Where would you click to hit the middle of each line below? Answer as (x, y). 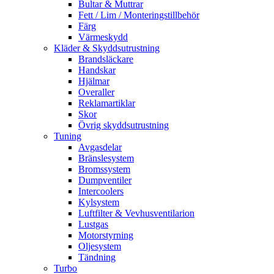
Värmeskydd (103, 37)
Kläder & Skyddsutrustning (107, 48)
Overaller (96, 92)
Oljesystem (100, 246)
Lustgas (93, 224)
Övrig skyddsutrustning (124, 125)
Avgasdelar (100, 147)
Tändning (97, 257)
